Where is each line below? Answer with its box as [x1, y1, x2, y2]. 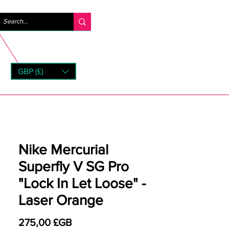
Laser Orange [18, 192, 103, 208]
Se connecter [117, 17, 155, 25]
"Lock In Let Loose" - [18, 175, 146, 191]
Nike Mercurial [18, 142, 108, 157]
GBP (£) [18, 66, 43, 76]
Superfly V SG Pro [18, 158, 129, 174]
